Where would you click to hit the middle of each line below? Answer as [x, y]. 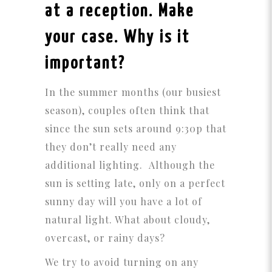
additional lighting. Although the [130, 165]
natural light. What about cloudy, [127, 220]
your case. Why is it [117, 38]
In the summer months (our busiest [133, 92]
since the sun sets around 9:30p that [136, 129]
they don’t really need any [111, 147]
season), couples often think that [127, 110]
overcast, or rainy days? [105, 238]
